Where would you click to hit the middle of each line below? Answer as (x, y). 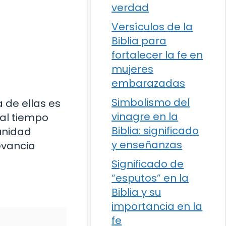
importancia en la (157, 206)
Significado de (148, 164)
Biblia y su (136, 192)
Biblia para (139, 41)
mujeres (133, 69)
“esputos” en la (150, 178)
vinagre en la (145, 117)
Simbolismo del (151, 102)
